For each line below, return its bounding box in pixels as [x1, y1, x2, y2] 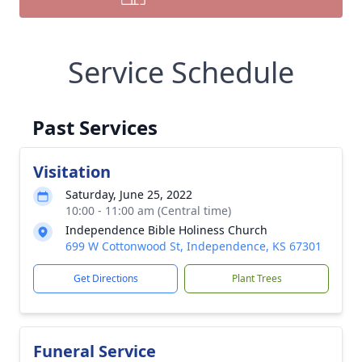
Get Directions [73, 271, 138, 285]
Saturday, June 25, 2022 [65, 187, 192, 202]
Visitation [33, 161, 111, 183]
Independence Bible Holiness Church [65, 222, 267, 238]
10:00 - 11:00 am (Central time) [65, 203, 231, 218]
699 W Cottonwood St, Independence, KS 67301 [65, 238, 322, 254]
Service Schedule [68, 53, 294, 92]
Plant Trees [231, 271, 282, 285]
